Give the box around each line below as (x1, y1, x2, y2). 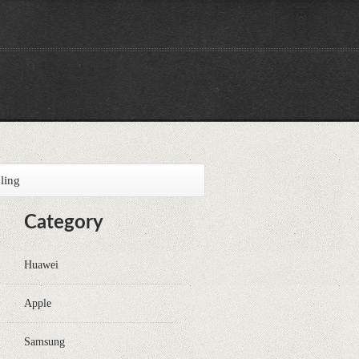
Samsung (24, 336, 65, 348)
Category (24, 213, 103, 232)
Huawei (24, 259, 58, 271)
